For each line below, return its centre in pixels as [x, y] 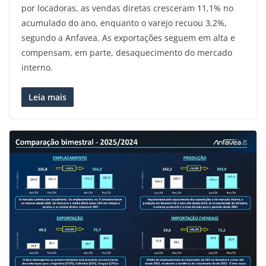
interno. [37, 68]
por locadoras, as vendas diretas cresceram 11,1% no [127, 8]
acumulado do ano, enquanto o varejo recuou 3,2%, [124, 23]
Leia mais [47, 97]
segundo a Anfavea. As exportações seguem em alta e [128, 38]
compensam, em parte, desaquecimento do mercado [127, 53]
